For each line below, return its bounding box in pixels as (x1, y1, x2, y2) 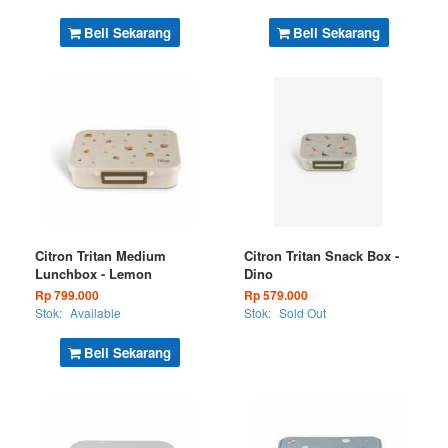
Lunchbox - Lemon (35, 264, 152, 283)
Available (70, 304, 121, 321)
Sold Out (279, 304, 326, 321)
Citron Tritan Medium (35, 246, 166, 265)
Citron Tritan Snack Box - (244, 246, 399, 265)
